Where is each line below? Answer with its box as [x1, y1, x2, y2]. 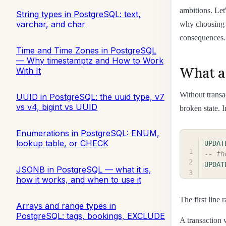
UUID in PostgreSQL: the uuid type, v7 [16, 91, 164, 102]
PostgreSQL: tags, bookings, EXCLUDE [16, 210, 165, 221]
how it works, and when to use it [16, 174, 141, 185]
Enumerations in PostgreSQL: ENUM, [16, 128, 159, 138]
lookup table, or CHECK [16, 138, 108, 148]
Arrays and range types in [16, 200, 116, 211]
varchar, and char [16, 19, 85, 29]
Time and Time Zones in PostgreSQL [16, 45, 156, 55]
